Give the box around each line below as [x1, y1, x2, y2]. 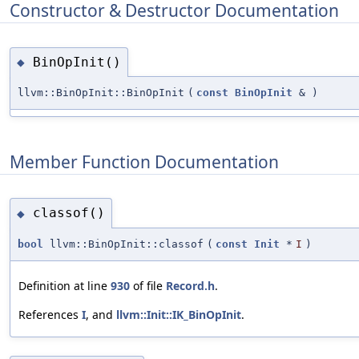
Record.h [166, 277, 215, 293]
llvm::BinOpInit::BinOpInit [18, 87, 184, 99]
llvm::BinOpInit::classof [43, 237, 204, 250]
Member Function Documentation [10, 150, 279, 173]
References [18, 306, 82, 322]
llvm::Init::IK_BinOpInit [116, 306, 241, 322]
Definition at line [18, 277, 111, 293]
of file [130, 277, 166, 293]
